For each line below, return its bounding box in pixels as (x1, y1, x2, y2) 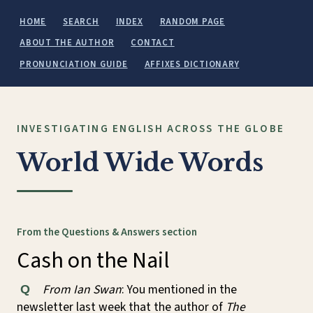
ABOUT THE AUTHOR (20, 36, 115, 50)
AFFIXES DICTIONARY (144, 57, 240, 71)
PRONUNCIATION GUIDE (20, 57, 128, 71)
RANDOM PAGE (159, 15, 225, 28)
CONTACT (131, 36, 175, 50)
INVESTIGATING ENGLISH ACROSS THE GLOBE (17, 120, 284, 136)
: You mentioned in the (122, 281, 238, 299)
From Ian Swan (43, 281, 122, 299)
